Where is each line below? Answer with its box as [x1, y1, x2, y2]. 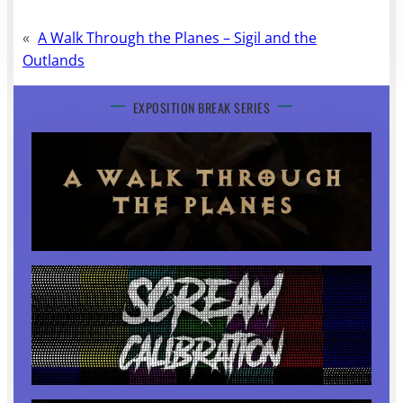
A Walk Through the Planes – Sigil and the [38, 27, 318, 48]
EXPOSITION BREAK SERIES [132, 97, 271, 117]
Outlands [22, 49, 85, 70]
